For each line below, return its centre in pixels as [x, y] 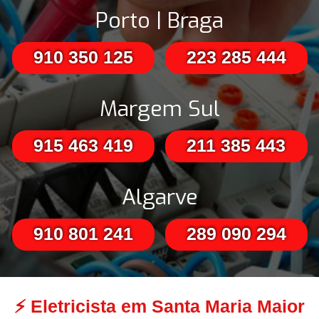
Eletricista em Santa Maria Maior [168, 307]
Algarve [159, 198]
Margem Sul [159, 109]
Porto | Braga [159, 21]
